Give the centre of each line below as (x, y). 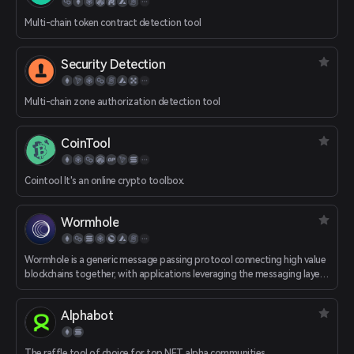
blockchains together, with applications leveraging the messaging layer (174, 274)
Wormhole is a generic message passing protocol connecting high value (175, 260)
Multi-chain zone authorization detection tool (122, 102)
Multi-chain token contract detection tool (113, 23)
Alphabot (87, 316)
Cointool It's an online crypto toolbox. (105, 181)
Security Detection (113, 64)
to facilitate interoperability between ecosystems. (131, 288)
